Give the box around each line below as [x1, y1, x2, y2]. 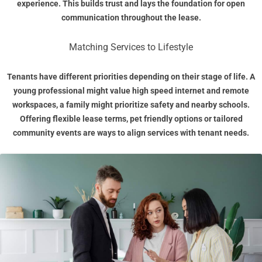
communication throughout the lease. [61, 13, 201, 23]
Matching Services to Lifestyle [69, 42, 193, 53]
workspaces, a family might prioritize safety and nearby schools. [12, 100, 250, 110]
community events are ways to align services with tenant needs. [13, 128, 249, 138]
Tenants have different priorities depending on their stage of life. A [7, 72, 255, 82]
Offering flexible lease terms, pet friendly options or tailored [19, 114, 243, 124]
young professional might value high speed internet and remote [13, 86, 249, 96]
